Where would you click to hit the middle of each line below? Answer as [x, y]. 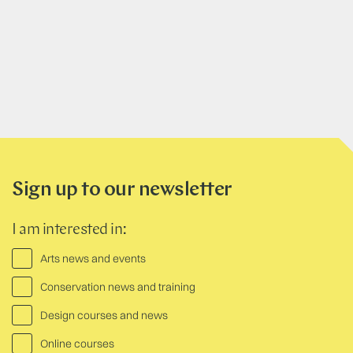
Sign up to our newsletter [122, 190]
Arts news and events [93, 258]
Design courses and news [104, 315]
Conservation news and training [118, 286]
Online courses [77, 343]
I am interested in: [69, 230]
